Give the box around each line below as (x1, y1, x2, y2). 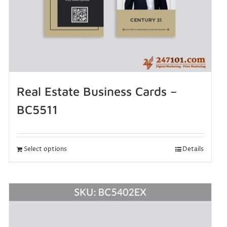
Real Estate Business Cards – (16, 84, 177, 99)
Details (182, 145, 204, 154)
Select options (23, 145, 67, 154)
